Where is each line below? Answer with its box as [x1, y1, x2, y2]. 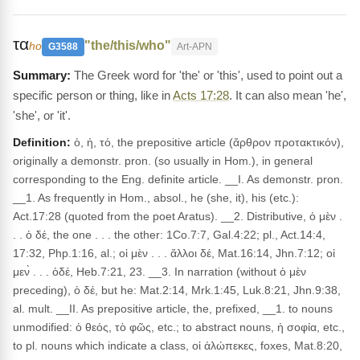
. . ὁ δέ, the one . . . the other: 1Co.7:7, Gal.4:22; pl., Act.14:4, [13, 228, 325, 241]
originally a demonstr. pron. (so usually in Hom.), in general [13, 154, 313, 167]
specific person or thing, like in [13, 88, 173, 102]
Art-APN [177, 41, 212, 52]
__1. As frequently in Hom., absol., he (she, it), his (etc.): [13, 191, 299, 204]
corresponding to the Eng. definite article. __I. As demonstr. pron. [13, 173, 343, 186]
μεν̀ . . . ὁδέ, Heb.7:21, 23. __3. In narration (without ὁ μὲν [13, 265, 306, 278]
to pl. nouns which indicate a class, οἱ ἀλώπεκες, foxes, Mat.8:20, [13, 339, 342, 352]
